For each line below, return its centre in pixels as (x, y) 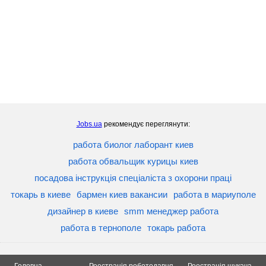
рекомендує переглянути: (146, 124)
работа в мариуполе (214, 195)
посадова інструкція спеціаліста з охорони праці (133, 178)
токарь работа (176, 228)
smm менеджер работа (171, 211)
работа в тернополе (101, 228)
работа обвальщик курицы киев (133, 161)
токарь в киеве (40, 195)
